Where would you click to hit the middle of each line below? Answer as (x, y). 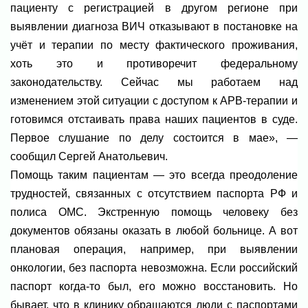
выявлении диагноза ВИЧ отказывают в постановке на (154, 27)
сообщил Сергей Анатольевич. (89, 157)
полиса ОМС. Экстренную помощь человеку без (154, 212)
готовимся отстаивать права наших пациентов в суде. (154, 120)
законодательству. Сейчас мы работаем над (154, 82)
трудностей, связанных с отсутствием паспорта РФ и (154, 194)
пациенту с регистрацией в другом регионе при (154, 8)
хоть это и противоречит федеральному (154, 64)
